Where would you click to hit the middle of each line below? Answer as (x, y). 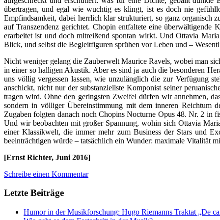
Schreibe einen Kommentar (46, 174)
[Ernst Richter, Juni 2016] (47, 157)
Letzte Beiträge (34, 193)
